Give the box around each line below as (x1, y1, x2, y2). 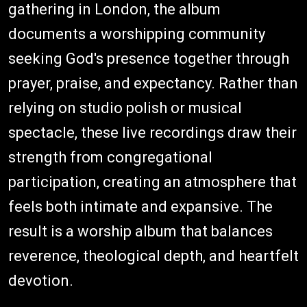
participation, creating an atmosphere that (8, 173, 297, 191)
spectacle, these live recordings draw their (8, 124, 297, 141)
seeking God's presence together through (8, 50, 289, 67)
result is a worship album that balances (8, 223, 273, 240)
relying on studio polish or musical (8, 99, 242, 116)
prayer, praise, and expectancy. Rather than (8, 75, 298, 92)
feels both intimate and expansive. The (8, 198, 273, 215)
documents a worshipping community (8, 25, 265, 42)
